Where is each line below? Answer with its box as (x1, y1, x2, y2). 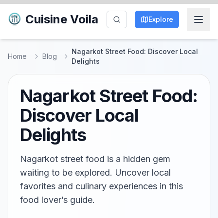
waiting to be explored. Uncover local (20, 167, 171, 178)
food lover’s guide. (20, 195, 95, 205)
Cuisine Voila (25, 12, 98, 26)
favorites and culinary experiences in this (20, 181, 183, 191)
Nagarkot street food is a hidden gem (20, 154, 170, 164)
